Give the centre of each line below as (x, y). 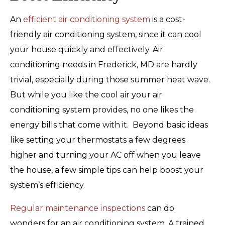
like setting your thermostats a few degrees (98, 140)
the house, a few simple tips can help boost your (107, 170)
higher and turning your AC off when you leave (105, 155)
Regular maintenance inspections (78, 208)
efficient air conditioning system (87, 19)
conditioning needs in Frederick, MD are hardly (104, 64)
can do (160, 208)
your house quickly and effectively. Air (87, 49)
